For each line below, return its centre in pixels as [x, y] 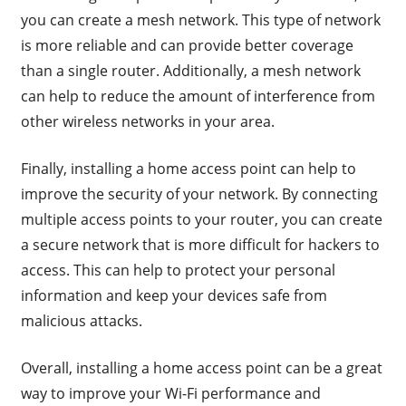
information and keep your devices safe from [174, 296]
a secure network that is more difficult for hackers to [200, 245]
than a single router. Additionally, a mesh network [190, 71]
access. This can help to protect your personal [178, 271]
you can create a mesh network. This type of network [200, 20]
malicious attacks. [81, 321]
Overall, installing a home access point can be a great [201, 368]
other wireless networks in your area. [147, 122]
